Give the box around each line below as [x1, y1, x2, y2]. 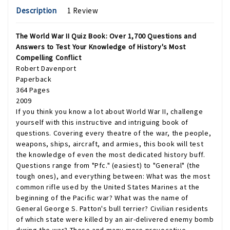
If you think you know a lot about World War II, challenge [16, 107, 203, 117]
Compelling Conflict [16, 53, 82, 63]
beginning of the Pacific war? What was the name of [16, 193, 189, 203]
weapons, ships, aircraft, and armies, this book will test [16, 139, 204, 149]
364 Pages [16, 85, 50, 95]
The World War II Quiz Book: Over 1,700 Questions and [16, 31, 197, 41]
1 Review [67, 6, 99, 16]
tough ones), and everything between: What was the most [16, 171, 210, 181]
